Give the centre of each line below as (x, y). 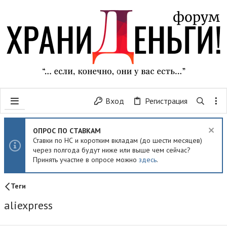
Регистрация (166, 101)
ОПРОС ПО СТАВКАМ (67, 131)
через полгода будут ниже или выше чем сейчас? (112, 150)
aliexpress (28, 205)
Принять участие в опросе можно (86, 160)
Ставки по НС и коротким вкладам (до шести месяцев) (118, 140)
